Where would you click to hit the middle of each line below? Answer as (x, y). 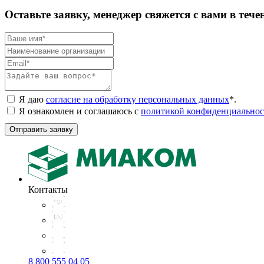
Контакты (48, 189)
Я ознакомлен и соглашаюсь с (80, 111)
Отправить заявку (41, 129)
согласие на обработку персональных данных (138, 99)
